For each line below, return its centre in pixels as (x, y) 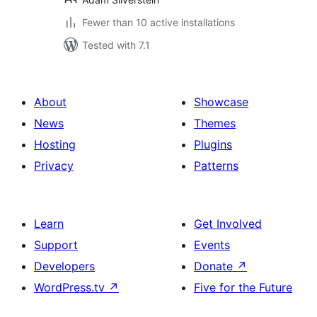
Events (212, 245)
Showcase (221, 102)
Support (56, 245)
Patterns (216, 166)
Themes (215, 123)
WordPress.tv (71, 287)
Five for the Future (243, 287)
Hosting (55, 144)
